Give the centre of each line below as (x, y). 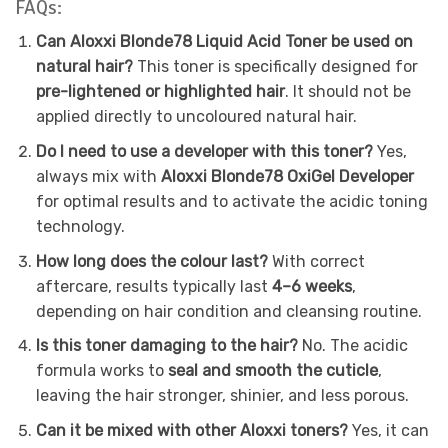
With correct (318, 261)
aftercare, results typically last (153, 286)
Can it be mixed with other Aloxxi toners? (193, 430)
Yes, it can (390, 430)
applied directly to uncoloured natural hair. (196, 117)
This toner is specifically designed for (277, 67)
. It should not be (347, 92)
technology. (80, 227)
